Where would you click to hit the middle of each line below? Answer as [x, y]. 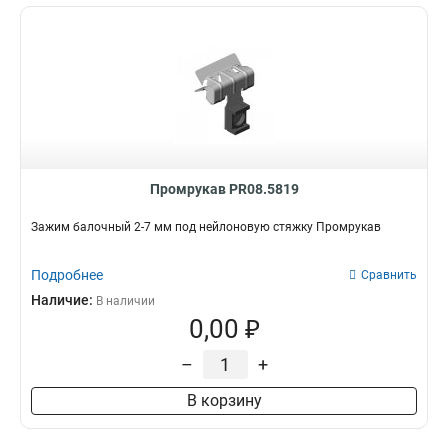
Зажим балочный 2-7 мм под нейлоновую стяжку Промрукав [206, 227]
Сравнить [389, 275]
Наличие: [63, 300]
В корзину [224, 400]
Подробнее [67, 275]
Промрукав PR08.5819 [224, 189]
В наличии [125, 301]
